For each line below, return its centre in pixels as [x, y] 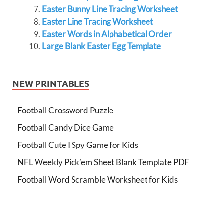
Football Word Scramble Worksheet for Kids [97, 179]
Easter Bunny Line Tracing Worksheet [110, 9]
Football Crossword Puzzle [65, 110]
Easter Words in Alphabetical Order [107, 34]
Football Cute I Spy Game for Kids [78, 145]
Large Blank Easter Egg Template [101, 46]
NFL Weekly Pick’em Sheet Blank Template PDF [103, 162]
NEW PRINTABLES [51, 83]
